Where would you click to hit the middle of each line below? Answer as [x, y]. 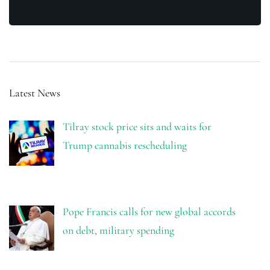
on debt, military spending [118, 230]
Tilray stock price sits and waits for [137, 127]
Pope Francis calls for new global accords [149, 211]
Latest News [35, 93]
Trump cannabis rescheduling [124, 146]
